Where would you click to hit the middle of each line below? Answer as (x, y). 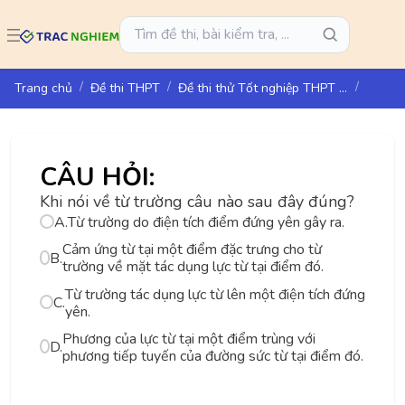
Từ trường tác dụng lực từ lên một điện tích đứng (215, 294)
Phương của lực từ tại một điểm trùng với (188, 339)
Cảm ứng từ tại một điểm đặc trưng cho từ (193, 250)
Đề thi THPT (125, 88)
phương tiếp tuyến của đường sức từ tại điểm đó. (212, 356)
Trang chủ (43, 88)
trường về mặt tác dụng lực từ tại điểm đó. (193, 267)
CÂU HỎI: (97, 177)
